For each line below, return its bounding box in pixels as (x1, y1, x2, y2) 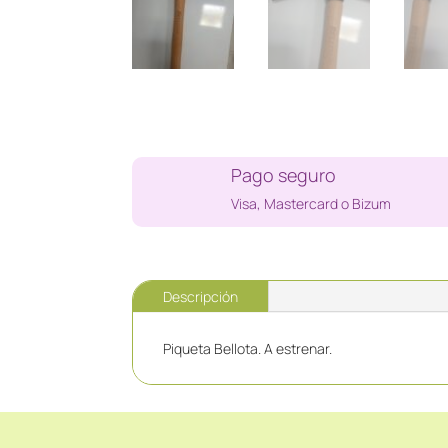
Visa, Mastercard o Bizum (231, 193, 392, 213)
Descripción (163, 287, 238, 307)
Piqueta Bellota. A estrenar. (163, 339, 332, 359)
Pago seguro (231, 162, 337, 187)
